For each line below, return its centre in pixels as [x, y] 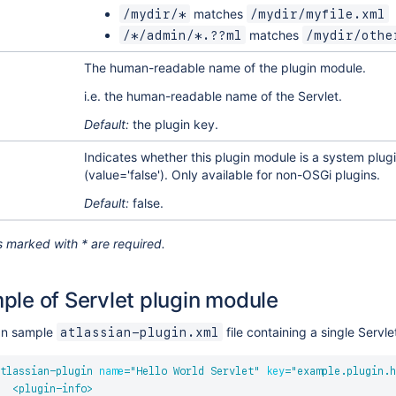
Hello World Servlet [194, 371]
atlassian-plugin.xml [139, 332]
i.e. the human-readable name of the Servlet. [213, 96]
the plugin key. [173, 124]
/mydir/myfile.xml [317, 14]
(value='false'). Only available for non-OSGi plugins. [232, 175]
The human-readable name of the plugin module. [225, 68]
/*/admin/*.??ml [182, 35]
